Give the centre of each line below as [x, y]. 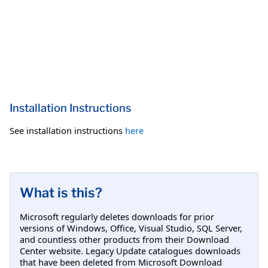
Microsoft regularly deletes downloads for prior [117, 216]
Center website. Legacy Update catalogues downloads [130, 250]
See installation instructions [67, 130]
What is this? [61, 192]
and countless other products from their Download [124, 239]
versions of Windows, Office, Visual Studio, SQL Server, [131, 228]
